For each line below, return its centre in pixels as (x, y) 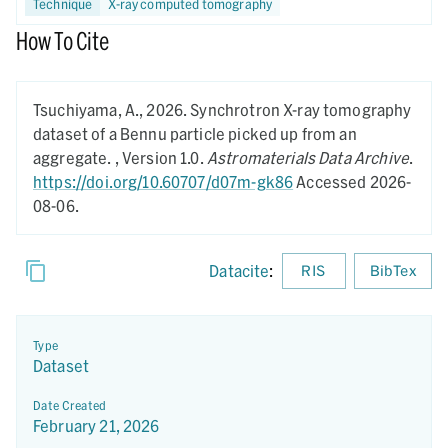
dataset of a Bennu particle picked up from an (195, 133)
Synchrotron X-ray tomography (301, 109)
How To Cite (62, 40)
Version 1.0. (164, 157)
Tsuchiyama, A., (90, 109)
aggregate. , (77, 157)
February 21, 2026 (96, 425)
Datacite (239, 270)
